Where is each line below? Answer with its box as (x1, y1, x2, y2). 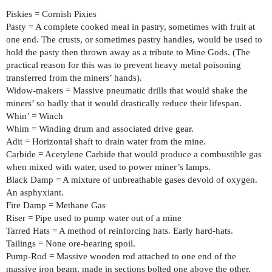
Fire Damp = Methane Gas (6, 200, 106, 211)
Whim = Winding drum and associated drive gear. (6, 124, 194, 134)
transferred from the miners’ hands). (6, 73, 142, 83)
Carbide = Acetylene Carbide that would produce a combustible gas (6, 149, 262, 160)
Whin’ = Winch (6, 111, 63, 121)
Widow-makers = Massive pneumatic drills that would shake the (6, 86, 248, 96)
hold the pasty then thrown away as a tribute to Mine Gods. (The (6, 47, 250, 58)
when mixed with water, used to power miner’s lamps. (6, 162, 211, 172)
